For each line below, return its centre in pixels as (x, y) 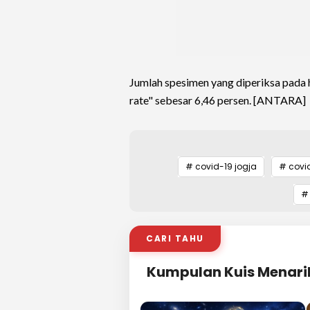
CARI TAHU (175, 239)
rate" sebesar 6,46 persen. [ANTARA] (218, 100)
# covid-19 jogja (221, 167)
